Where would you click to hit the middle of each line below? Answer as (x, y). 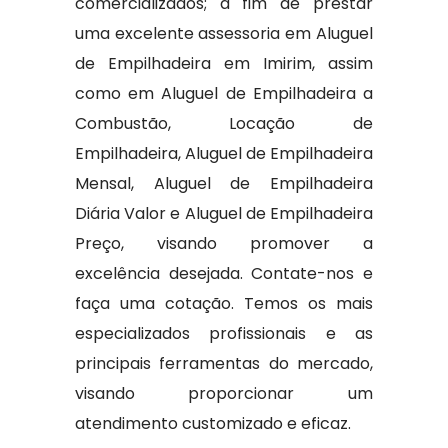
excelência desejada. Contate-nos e (224, 273)
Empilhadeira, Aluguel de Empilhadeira (224, 153)
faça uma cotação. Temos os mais (224, 303)
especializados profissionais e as (224, 333)
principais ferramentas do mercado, (224, 363)
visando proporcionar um (224, 393)
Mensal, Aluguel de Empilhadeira (224, 183)
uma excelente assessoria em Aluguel (224, 33)
